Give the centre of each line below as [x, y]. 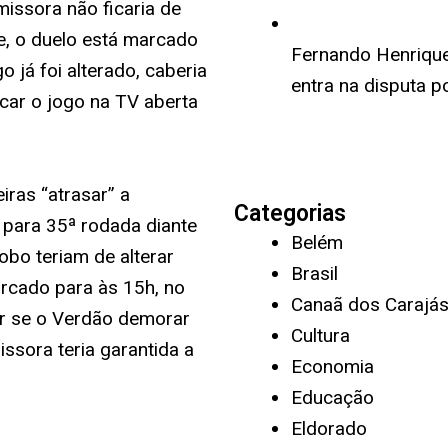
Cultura [320, 335]
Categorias [290, 213]
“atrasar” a [83, 194]
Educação [332, 397]
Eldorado [329, 428]
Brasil [314, 273]
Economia [332, 366]
